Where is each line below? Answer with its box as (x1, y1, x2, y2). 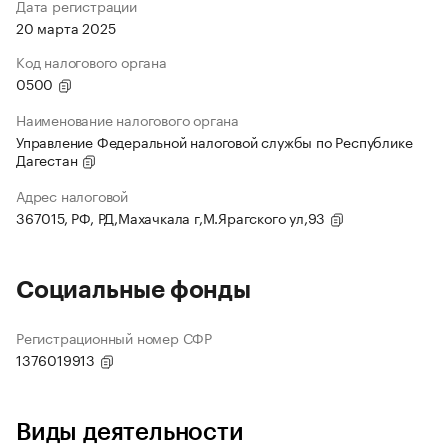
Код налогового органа (16, 50, 167, 73)
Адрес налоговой (16, 184, 128, 207)
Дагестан (16, 148, 82, 171)
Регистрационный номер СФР (16, 326, 212, 349)
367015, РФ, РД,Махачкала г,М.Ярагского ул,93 (16, 206, 329, 229)
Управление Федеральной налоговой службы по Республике (16, 130, 413, 153)
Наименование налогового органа (16, 108, 239, 131)
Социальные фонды (16, 278, 251, 303)
